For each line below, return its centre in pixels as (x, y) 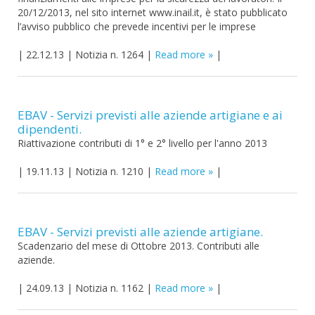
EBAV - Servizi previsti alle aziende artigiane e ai (150, 115)
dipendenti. (50, 129)
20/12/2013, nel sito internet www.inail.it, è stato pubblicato (153, 12)
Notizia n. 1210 (109, 171)
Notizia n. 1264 (109, 54)
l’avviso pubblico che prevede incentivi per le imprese (137, 26)
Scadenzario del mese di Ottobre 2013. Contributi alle (139, 246)
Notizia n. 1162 (109, 288)
